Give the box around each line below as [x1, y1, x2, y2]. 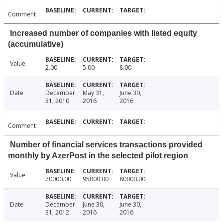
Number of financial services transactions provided [10, 140, 203, 149]
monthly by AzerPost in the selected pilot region [8, 151, 188, 160]
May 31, [82, 89, 104, 98]
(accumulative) [8, 40, 63, 49]
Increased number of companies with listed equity [10, 29, 197, 38]
